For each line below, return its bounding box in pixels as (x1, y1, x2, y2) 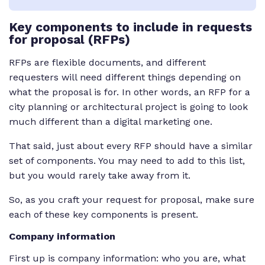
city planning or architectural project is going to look (9, 101, 248, 113)
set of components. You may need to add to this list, (9, 155, 245, 167)
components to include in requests (32, 20, 252, 35)
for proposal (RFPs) (9, 32, 130, 47)
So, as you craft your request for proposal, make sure (9, 194, 254, 206)
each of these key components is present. (9, 209, 198, 221)
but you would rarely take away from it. (9, 170, 190, 182)
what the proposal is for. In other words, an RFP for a (9, 86, 250, 98)
